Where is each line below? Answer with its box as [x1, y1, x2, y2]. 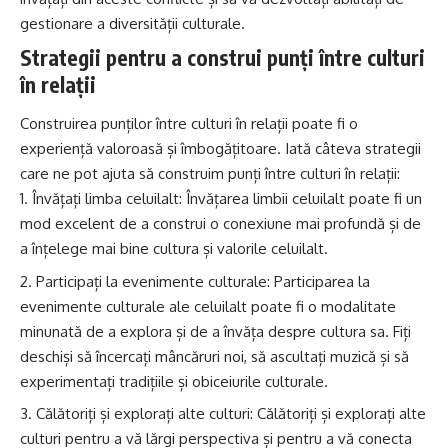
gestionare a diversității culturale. [20, 14, 245, 34]
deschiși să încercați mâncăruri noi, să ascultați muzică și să [20, 346, 409, 366]
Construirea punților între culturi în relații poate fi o [20, 114, 358, 134]
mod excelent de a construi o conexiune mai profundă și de [20, 214, 421, 234]
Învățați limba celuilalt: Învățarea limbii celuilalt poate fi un [32, 189, 422, 209]
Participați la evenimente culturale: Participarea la [36, 271, 370, 291]
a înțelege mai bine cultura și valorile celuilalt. [20, 239, 328, 259]
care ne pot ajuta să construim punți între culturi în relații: [20, 164, 400, 184]
